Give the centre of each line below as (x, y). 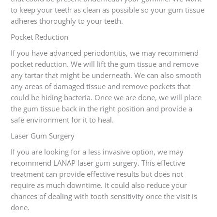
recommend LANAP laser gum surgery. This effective (98, 163)
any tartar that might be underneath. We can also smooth (106, 75)
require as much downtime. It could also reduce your (99, 185)
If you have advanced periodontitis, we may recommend (104, 53)
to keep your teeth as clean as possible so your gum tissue (107, 10)
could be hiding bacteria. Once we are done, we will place (106, 98)
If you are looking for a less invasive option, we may (97, 152)
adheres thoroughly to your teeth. (68, 21)
